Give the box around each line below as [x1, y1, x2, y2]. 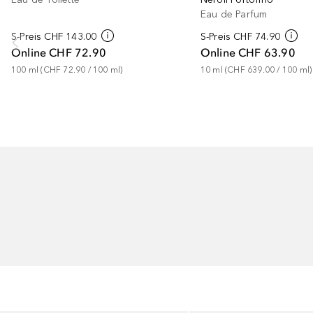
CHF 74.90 [233, 31, 280, 43]
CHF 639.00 [227, 65, 275, 75]
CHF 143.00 [44, 31, 97, 43]
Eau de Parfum [200, 8, 268, 20]
